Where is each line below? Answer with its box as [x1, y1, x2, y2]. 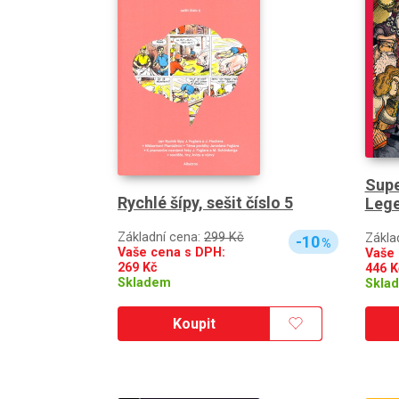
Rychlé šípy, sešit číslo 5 [118, 192, 293, 212]
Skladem [118, 274, 171, 290]
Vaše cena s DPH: [118, 244, 225, 260]
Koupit [173, 314, 216, 332]
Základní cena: [118, 229, 204, 245]
